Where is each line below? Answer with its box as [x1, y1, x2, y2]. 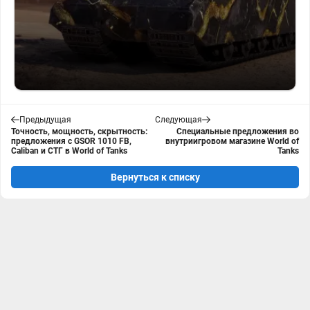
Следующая [155, 115, 202, 125]
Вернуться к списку [110, 172, 200, 183]
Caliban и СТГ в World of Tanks [11, 146, 127, 156]
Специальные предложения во [176, 127, 299, 136]
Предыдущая [19, 115, 71, 125]
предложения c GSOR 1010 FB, [11, 136, 131, 146]
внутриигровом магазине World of [165, 136, 299, 146]
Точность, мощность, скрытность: [11, 127, 147, 136]
